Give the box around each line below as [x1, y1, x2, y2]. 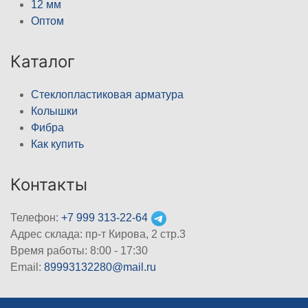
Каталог [10, 52, 75, 72]
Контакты [10, 175, 87, 195]
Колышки [31, 105, 78, 118]
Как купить [31, 138, 84, 151]
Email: [10, 261, 44, 274]
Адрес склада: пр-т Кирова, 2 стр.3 [10, 228, 186, 241]
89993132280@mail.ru [44, 261, 156, 274]
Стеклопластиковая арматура [31, 89, 184, 101]
